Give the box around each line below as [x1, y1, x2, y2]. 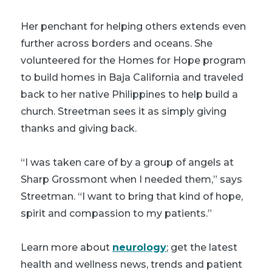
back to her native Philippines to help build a [21, 88, 238, 100]
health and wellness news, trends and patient [21, 258, 242, 270]
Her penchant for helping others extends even [21, 20, 246, 32]
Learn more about [21, 241, 112, 253]
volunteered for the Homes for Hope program [21, 54, 246, 66]
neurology [112, 241, 166, 253]
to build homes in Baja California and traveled [21, 71, 243, 83]
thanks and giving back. [21, 122, 137, 134]
